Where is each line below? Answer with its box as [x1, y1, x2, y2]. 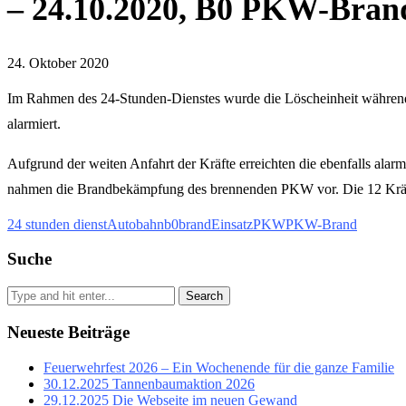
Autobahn [107, 216, 164, 232]
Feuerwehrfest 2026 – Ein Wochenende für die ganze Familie [43, 359, 394, 375]
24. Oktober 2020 [7, 54, 109, 71]
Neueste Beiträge [7, 322, 130, 342]
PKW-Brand [285, 216, 357, 232]
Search [186, 289, 223, 304]
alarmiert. [7, 115, 61, 131]
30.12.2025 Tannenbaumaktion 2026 [43, 375, 255, 391]
